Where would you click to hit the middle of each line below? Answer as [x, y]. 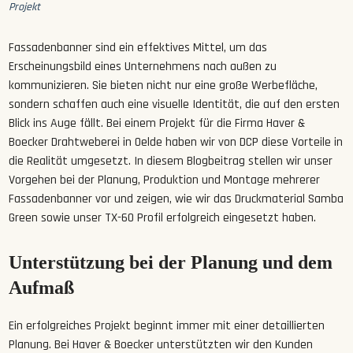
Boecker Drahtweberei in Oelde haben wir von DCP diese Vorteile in [176, 143]
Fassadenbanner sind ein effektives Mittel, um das [138, 48]
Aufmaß [42, 288]
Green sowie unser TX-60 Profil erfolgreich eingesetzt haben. [163, 218]
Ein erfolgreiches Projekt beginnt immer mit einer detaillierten [167, 326]
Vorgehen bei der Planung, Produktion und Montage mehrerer [165, 180]
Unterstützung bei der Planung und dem [171, 263]
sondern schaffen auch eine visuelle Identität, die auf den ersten [175, 105]
